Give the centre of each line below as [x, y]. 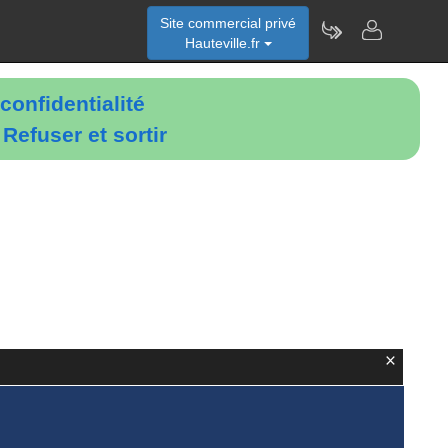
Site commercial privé [228, 23]
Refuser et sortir [85, 134]
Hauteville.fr [224, 43]
